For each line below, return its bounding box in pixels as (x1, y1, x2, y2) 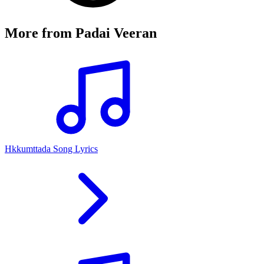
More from (5, 25, 75, 41)
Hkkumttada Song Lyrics (5, 143, 98, 154)
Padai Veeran (75, 25, 157, 41)
